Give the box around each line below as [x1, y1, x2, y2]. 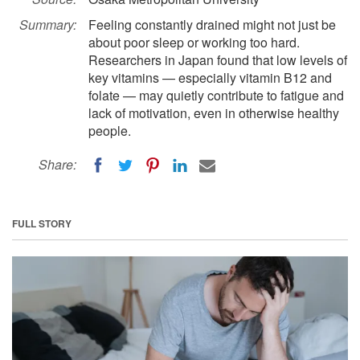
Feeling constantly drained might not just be [88, 15, 336, 34]
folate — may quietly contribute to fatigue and [88, 86, 344, 104]
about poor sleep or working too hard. [88, 33, 300, 51]
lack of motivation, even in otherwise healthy [88, 104, 339, 122]
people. [88, 121, 131, 140]
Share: [39, 155, 76, 174]
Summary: [19, 15, 76, 34]
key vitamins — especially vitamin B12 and [88, 68, 332, 87]
